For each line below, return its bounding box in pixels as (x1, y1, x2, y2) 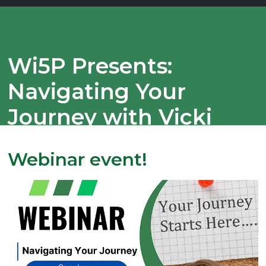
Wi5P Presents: (8, 52, 173, 79)
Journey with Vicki (8, 103, 213, 130)
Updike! (8, 129, 93, 156)
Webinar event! (8, 148, 148, 170)
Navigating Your (8, 78, 186, 104)
